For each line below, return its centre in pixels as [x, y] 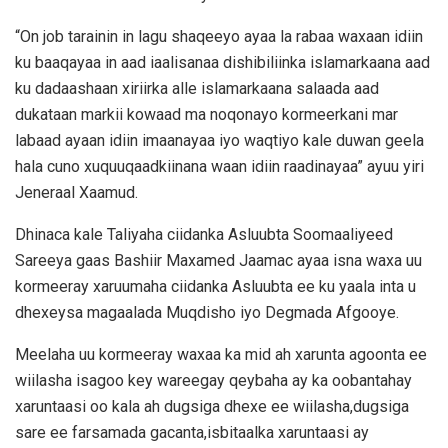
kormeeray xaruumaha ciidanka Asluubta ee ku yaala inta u [215, 287]
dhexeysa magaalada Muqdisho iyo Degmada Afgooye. [207, 313]
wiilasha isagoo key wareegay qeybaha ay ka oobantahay [213, 381]
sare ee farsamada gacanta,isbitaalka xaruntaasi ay [192, 433]
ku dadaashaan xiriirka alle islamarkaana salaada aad [197, 89]
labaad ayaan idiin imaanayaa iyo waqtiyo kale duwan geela [219, 141]
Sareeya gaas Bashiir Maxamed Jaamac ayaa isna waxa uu [218, 261]
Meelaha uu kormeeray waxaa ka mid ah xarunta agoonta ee [221, 355]
